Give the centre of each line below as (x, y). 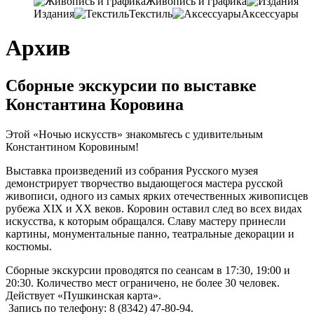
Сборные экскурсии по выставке (131, 85)
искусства (29, 221)
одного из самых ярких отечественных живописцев (184, 196)
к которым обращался (110, 221)
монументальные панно (110, 233)
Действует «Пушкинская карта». (83, 295)
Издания (54, 14)
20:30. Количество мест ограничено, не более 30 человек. (143, 282)
